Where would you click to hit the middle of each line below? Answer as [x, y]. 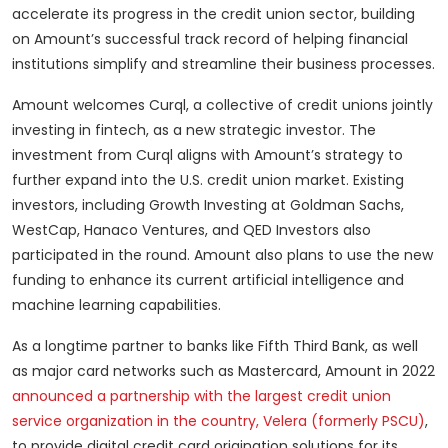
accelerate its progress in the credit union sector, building [213, 14]
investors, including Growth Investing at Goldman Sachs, [208, 205]
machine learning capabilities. [116, 305]
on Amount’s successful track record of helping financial [210, 39]
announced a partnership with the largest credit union [201, 396]
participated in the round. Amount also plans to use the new [222, 255]
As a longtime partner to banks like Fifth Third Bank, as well [215, 346]
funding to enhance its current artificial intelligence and [208, 280]
